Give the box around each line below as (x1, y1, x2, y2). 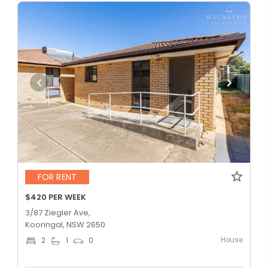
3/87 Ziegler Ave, (25, 206, 90, 218)
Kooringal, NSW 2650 (25, 218, 105, 230)
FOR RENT (38, 171, 77, 184)
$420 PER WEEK (25, 191, 86, 203)
